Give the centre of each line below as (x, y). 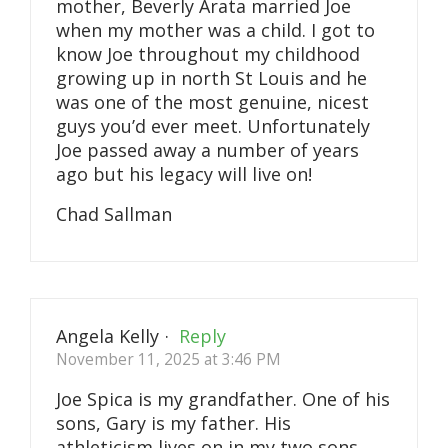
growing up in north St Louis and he (211, 78)
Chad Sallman (114, 213)
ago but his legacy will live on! (184, 174)
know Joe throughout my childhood (208, 54)
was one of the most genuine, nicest (212, 102)
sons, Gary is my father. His (173, 423)
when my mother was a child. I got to (215, 30)
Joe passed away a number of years (207, 150)
